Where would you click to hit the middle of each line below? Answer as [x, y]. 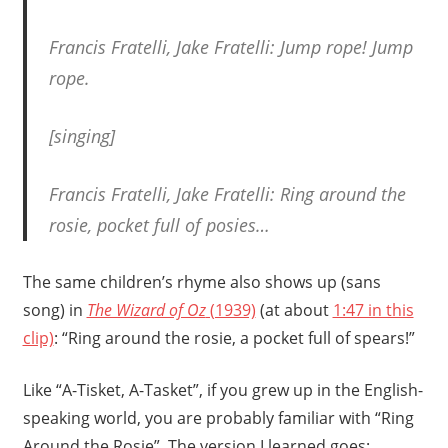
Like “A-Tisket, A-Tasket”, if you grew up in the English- [222, 389]
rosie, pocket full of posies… [159, 224]
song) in [54, 309]
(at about [294, 309]
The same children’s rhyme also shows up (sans [201, 281]
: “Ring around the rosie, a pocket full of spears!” [234, 337]
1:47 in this [373, 309]
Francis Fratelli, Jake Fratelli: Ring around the [227, 193]
